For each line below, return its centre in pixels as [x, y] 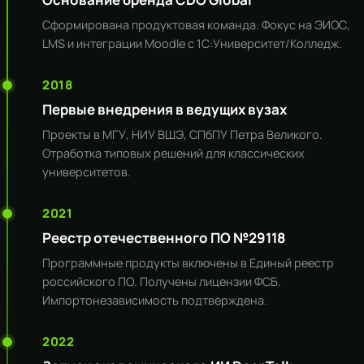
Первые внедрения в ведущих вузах [165, 109]
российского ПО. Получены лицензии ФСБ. [162, 282]
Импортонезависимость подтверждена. [155, 300]
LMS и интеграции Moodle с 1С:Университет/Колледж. [192, 43]
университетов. [87, 172]
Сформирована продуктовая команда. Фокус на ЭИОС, [196, 25]
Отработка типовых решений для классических [173, 153]
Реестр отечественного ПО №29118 [164, 238]
